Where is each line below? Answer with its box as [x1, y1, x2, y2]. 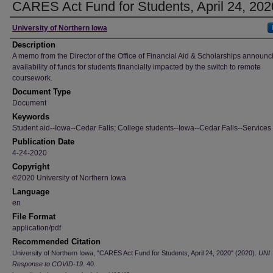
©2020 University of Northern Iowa [12, 174, 126, 182]
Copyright [12, 162, 49, 171]
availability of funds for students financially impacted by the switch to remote [12, 63, 261, 71]
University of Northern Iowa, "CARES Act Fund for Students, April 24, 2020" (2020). [12, 249, 258, 257]
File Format [12, 212, 55, 221]
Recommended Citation [12, 237, 101, 246]
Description [12, 40, 55, 49]
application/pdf [12, 224, 61, 232]
